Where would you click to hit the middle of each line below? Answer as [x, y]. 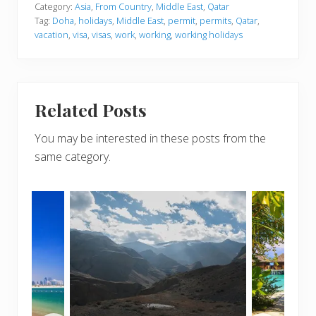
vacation [51, 34]
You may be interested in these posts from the [150, 138]
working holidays [209, 34]
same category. [73, 156]
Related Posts [91, 109]
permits [215, 20]
